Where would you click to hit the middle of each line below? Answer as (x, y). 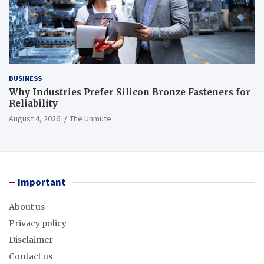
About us (27, 207)
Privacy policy (38, 223)
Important (42, 182)
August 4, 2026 (34, 118)
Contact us (31, 256)
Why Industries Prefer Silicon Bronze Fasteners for (130, 92)
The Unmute (90, 118)
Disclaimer (31, 240)
